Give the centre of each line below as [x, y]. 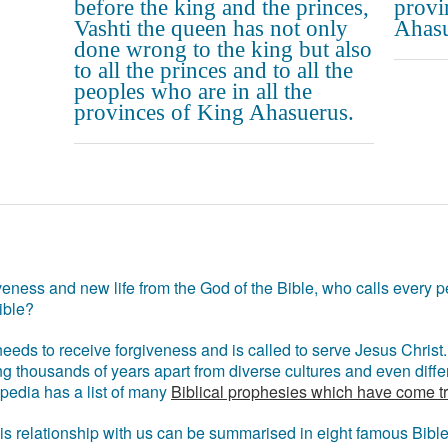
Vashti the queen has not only [211, 28]
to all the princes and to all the [213, 70]
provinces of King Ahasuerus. [214, 112]
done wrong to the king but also [223, 49]
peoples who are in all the [193, 91]
